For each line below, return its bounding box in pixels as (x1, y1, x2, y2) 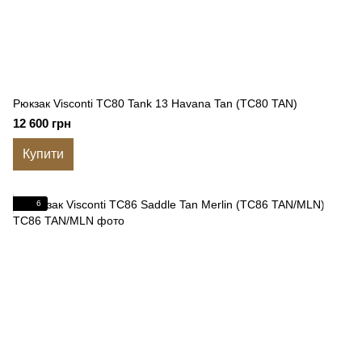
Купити (23, 147, 64, 161)
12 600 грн (13, 116, 71, 130)
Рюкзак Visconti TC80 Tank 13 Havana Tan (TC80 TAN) (13, 97, 297, 110)
